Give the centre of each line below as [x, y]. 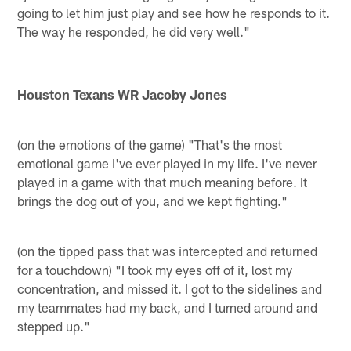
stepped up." [54, 326]
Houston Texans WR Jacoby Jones [123, 94]
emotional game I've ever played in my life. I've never [167, 163]
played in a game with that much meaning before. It [163, 181]
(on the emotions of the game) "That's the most [150, 144]
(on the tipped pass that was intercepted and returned [168, 250]
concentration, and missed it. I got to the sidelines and [170, 288]
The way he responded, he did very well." [134, 31]
